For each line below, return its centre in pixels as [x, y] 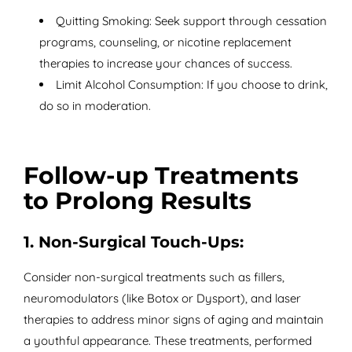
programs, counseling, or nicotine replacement [165, 42]
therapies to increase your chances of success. [165, 64]
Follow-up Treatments [161, 175]
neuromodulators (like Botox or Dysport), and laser [162, 298]
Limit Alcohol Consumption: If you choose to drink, [191, 85]
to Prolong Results [137, 200]
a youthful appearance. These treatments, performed [167, 340]
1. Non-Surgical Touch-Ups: [133, 242]
